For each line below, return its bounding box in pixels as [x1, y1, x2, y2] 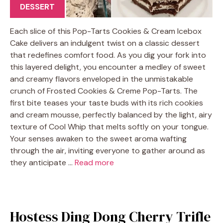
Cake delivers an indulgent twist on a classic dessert [10, 37, 200, 48]
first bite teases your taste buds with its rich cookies [10, 97, 203, 108]
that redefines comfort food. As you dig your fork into [10, 49, 206, 60]
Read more [75, 157, 114, 168]
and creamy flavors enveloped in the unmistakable [10, 73, 193, 84]
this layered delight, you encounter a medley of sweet [10, 61, 206, 72]
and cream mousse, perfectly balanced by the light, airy [10, 109, 212, 120]
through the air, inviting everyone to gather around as [10, 145, 205, 156]
